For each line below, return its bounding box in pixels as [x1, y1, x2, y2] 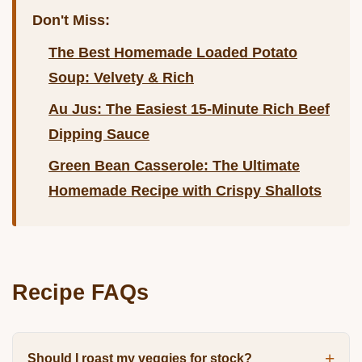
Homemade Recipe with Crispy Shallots [48, 183, 322, 200]
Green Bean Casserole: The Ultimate [48, 158, 300, 175]
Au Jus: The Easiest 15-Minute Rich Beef [48, 101, 330, 118]
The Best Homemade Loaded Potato [48, 44, 297, 61]
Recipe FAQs [12, 280, 149, 305]
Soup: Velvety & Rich [48, 69, 194, 86]
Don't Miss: [32, 12, 110, 29]
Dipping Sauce [48, 126, 149, 143]
